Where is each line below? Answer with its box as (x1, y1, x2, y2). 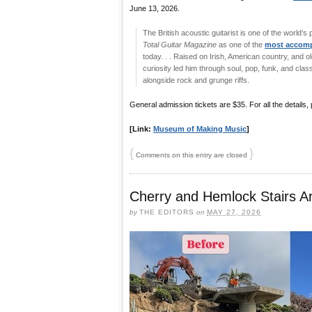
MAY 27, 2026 (207, 208, 261, 216)
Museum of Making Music (153, 124, 247, 133)
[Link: (130, 124, 153, 133)
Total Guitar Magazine (142, 40, 219, 49)
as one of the (218, 40, 265, 49)
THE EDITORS (139, 208, 194, 216)
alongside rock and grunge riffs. (142, 75, 249, 84)
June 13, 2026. (130, 3, 180, 13)
